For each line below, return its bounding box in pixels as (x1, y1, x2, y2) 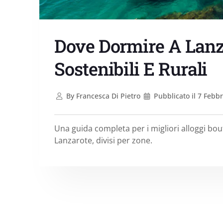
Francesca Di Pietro (74, 91, 140, 101)
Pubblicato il (154, 91, 196, 101)
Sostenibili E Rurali (54, 57, 208, 81)
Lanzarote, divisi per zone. (54, 135, 152, 146)
